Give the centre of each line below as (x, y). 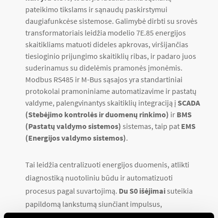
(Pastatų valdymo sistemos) (73, 126)
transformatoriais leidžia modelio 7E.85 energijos (106, 33)
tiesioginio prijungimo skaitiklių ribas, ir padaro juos (111, 56)
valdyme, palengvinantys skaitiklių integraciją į (101, 103)
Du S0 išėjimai (142, 191)
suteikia (179, 191)
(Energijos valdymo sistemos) (76, 138)
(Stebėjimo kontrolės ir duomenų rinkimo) (97, 114)
